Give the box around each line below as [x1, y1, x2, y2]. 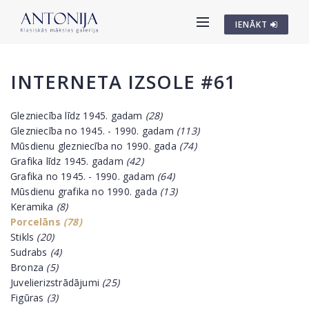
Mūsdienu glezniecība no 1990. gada [10, 139, 179, 152]
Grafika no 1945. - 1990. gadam [10, 170, 158, 183]
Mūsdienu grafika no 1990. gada [10, 185, 161, 198]
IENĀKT [235, 19, 270, 30]
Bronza [10, 261, 47, 274]
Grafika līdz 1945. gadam [10, 154, 126, 168]
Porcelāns [10, 215, 63, 228]
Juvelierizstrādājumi [10, 276, 103, 289]
